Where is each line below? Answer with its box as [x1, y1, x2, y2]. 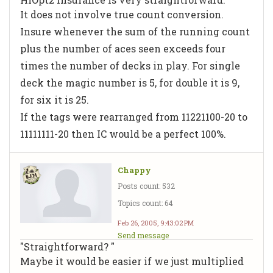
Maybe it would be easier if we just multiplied [20, 254, 244, 268]
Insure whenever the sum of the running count [20, 24, 250, 38]
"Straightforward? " [20, 239, 115, 253]
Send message [118, 230, 169, 240]
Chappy [118, 164, 151, 175]
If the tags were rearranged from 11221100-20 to [20, 110, 247, 123]
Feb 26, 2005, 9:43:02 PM [118, 218, 194, 227]
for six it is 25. [20, 93, 89, 106]
